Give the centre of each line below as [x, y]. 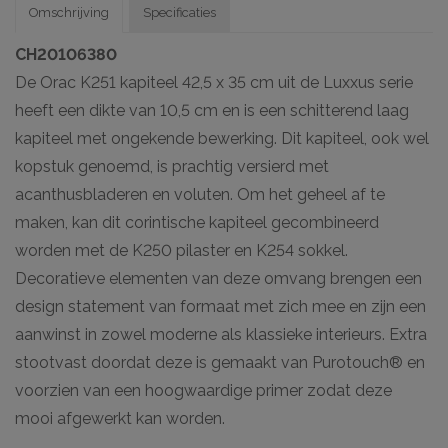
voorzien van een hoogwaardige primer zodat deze [203, 390]
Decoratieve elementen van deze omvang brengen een [218, 278]
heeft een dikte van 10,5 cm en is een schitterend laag [212, 110]
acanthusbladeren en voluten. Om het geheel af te [200, 194]
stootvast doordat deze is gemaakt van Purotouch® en [220, 362]
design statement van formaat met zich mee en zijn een [220, 306]
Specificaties [179, 12]
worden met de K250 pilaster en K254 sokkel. [181, 250]
